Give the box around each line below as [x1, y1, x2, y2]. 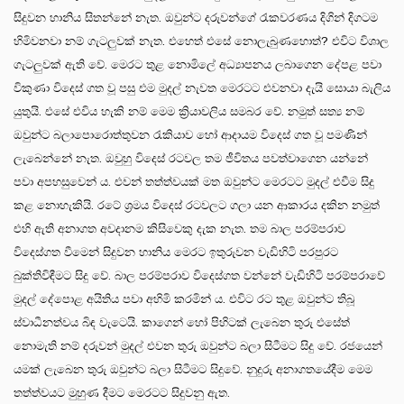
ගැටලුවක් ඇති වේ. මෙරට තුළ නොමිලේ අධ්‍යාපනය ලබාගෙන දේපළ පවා [14, 57, 381, 71]
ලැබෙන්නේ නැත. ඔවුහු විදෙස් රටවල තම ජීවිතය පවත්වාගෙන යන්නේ [14, 151, 368, 165]
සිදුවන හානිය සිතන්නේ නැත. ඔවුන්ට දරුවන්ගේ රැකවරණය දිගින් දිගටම [14, 10, 378, 24]
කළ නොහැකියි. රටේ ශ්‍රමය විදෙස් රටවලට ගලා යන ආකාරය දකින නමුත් [14, 197, 380, 212]
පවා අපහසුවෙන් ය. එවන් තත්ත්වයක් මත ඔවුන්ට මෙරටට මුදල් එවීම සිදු [14, 174, 374, 188]
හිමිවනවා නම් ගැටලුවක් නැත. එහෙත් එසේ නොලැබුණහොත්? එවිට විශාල [14, 33, 389, 48]
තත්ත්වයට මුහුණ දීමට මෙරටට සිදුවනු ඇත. [14, 385, 230, 399]
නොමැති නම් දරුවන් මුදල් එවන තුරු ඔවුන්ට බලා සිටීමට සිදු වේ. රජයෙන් [14, 338, 382, 353]
